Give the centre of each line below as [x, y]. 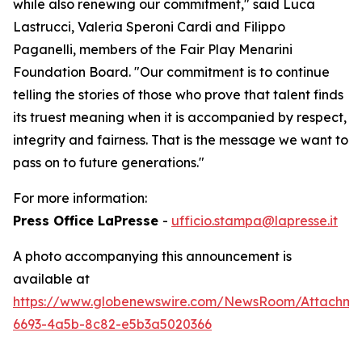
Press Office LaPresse [88, 221]
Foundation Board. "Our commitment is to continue [171, 72]
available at [51, 279]
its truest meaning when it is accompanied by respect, [180, 117]
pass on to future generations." [109, 162]
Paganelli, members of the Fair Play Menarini [153, 49]
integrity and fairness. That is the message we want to [181, 140]
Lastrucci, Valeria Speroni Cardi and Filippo [149, 27]
